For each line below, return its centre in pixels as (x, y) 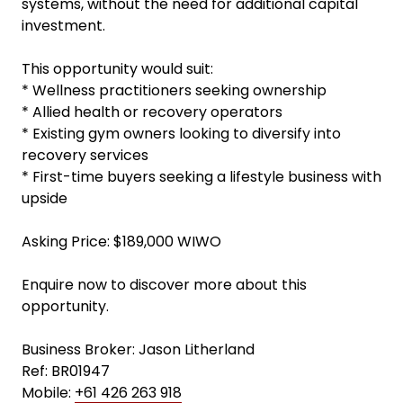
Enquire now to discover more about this (164, 285)
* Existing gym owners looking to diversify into (181, 134)
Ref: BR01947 (66, 371)
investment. (63, 26)
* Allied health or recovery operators (152, 112)
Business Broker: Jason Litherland (138, 349)
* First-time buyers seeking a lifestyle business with (201, 177)
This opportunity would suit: (117, 69)
